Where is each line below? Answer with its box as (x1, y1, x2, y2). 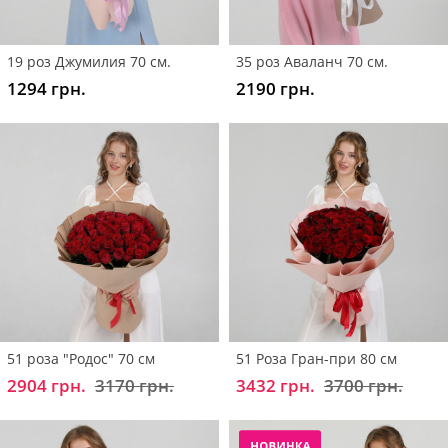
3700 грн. (324, 373, 403, 397)
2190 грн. (236, 76, 315, 100)
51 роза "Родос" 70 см (7, 348, 155, 368)
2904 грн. (7, 373, 86, 397)
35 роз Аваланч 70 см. (236, 51, 388, 71)
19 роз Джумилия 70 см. (7, 51, 171, 71)
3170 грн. (95, 373, 174, 397)
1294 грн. (7, 76, 86, 100)
